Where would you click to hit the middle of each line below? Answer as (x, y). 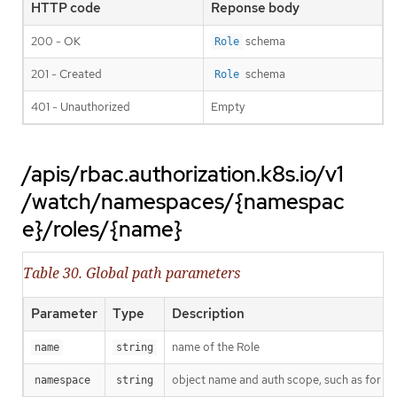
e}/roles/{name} (102, 230)
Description (208, 313)
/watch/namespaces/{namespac (183, 202)
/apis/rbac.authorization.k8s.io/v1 (183, 175)
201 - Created (66, 74)
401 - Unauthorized (81, 107)
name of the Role (216, 346)
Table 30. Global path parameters (132, 272)
